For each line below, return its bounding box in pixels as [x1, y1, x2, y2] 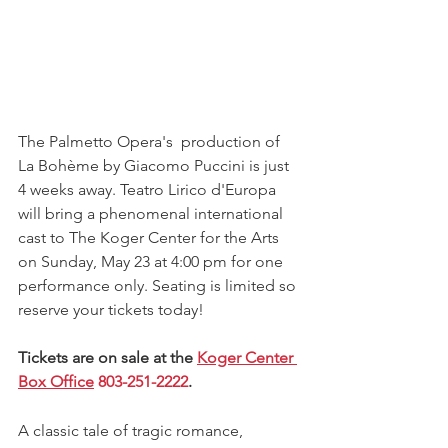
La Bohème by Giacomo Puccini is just [18, 155, 293, 175]
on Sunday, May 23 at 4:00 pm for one [18, 251, 287, 271]
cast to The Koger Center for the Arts [18, 227, 283, 247]
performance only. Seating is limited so [18, 275, 300, 295]
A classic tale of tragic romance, [18, 420, 247, 440]
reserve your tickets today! [18, 299, 204, 319]
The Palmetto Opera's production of [18, 131, 284, 151]
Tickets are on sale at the [18, 347, 197, 367]
